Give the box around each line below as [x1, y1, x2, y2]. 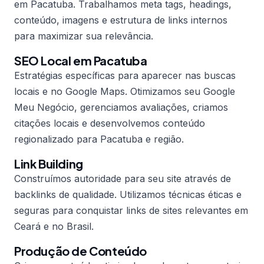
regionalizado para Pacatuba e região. [14, 133, 184, 145]
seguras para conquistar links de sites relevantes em [14, 204, 248, 216]
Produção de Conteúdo [14, 243, 147, 258]
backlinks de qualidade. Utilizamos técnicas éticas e [14, 189, 242, 200]
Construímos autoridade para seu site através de [14, 173, 231, 184]
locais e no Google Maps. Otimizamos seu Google [14, 85, 235, 97]
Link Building [14, 156, 83, 171]
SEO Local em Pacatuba [14, 53, 147, 68]
